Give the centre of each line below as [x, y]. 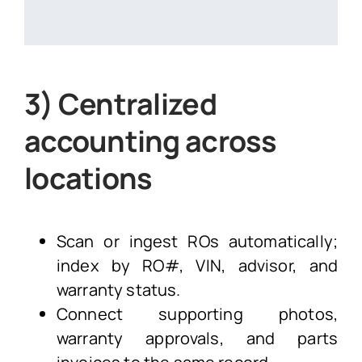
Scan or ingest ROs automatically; [197, 241]
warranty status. [118, 289]
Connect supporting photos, [197, 314]
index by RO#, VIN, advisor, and [197, 265]
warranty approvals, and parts [197, 338]
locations [88, 178]
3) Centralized [120, 103]
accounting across [150, 141]
